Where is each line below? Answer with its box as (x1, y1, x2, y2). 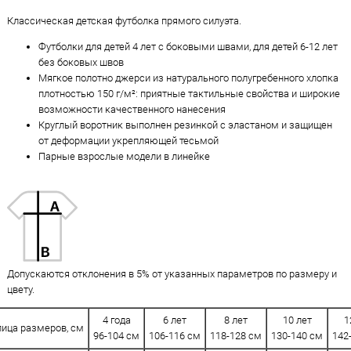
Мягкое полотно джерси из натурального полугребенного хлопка (38, 72, 338, 84)
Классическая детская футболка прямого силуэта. (7, 15, 241, 27)
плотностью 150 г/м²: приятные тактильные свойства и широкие (38, 88, 340, 100)
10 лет (282, 313, 312, 326)
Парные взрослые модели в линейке (38, 150, 210, 162)
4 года (102, 313, 131, 326)
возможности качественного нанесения (38, 103, 226, 115)
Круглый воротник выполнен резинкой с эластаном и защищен (38, 119, 332, 131)
